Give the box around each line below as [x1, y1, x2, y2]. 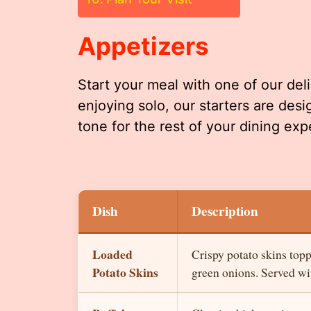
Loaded [92, 244, 133, 263]
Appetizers [78, 31, 209, 60]
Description [192, 201, 258, 221]
